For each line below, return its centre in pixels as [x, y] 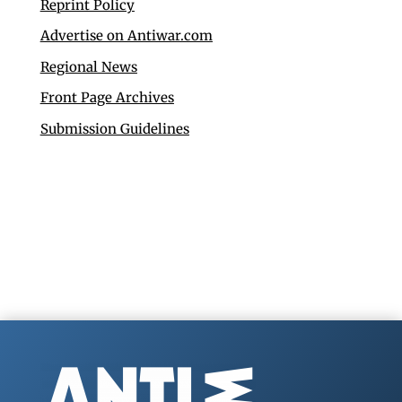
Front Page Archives [107, 98]
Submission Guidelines [114, 128]
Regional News [88, 66]
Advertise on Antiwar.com [126, 36]
